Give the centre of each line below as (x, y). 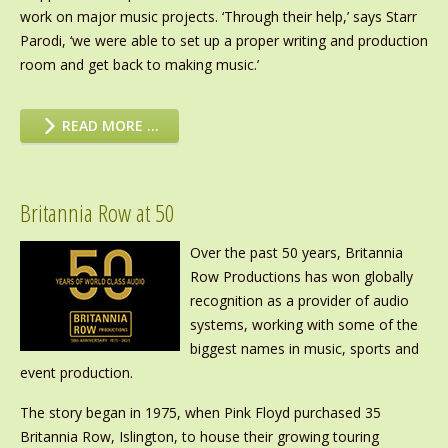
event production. (78, 373)
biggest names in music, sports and (304, 349)
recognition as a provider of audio (299, 301)
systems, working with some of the (303, 325)
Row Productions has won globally (301, 277)
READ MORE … (109, 126)
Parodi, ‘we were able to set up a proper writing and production (223, 41)
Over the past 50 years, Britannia (296, 253)
